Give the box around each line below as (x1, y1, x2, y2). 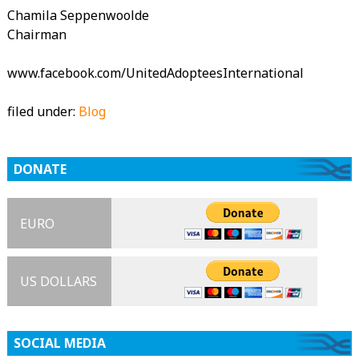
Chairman (6, 25, 67, 43)
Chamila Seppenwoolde (6, 6, 149, 24)
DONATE (13, 159, 67, 178)
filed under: (6, 102, 79, 120)
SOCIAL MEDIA (13, 334, 106, 353)
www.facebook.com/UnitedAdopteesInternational (6, 63, 304, 82)
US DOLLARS (19, 272, 97, 291)
